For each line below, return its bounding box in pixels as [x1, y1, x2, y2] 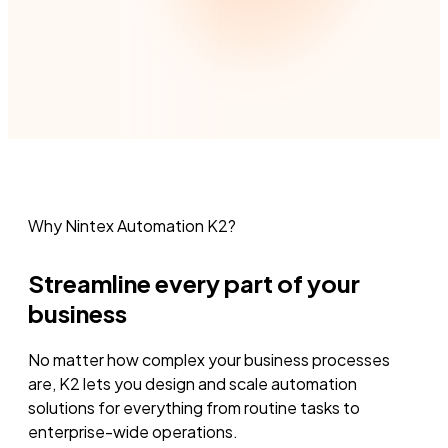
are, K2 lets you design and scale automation [28, 373, 357, 395]
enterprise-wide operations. [28, 421, 238, 443]
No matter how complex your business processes [28, 349, 390, 371]
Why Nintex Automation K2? [28, 215, 236, 237]
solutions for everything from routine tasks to [28, 397, 360, 419]
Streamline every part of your [28, 268, 360, 299]
